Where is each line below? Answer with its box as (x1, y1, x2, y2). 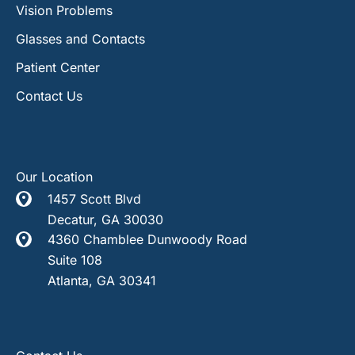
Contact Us (16, 88, 82, 105)
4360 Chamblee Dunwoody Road (48, 231, 247, 248)
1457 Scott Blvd (48, 190, 141, 207)
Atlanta (48, 272, 89, 288)
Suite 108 (48, 251, 102, 268)
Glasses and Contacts (16, 31, 145, 48)
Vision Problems (16, 2, 113, 19)
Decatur (48, 211, 94, 227)
